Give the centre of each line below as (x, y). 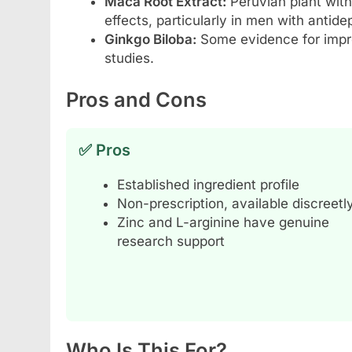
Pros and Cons (136, 100)
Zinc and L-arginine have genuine (223, 223)
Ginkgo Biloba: (150, 39)
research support (170, 242)
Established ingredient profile (208, 185)
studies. (129, 58)
